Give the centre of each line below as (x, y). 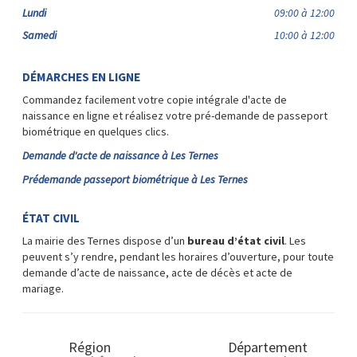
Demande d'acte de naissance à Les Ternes (120, 155)
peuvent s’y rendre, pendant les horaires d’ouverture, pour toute (178, 256)
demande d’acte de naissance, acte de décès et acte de (157, 272)
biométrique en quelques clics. (96, 131)
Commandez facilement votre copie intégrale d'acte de (155, 99)
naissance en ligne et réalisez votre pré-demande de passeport (175, 115)
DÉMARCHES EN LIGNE (81, 76)
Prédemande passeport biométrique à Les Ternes (135, 179)
